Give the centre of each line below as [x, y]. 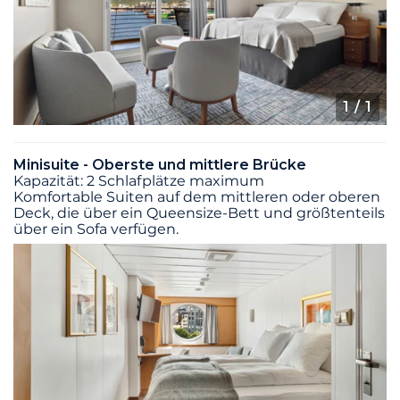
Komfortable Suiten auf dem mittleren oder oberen [197, 196]
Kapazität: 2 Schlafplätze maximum [139, 180]
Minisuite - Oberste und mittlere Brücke [160, 164]
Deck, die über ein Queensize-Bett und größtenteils [199, 212]
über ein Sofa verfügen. [96, 229]
